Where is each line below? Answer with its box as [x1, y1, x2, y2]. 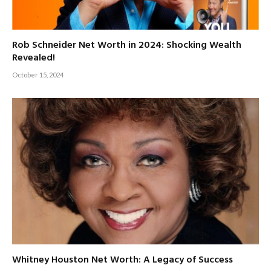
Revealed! [12, 50, 55, 66]
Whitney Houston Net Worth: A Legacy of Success [12, 252, 233, 269]
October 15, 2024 [12, 70, 64, 79]
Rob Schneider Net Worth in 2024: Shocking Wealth [12, 37, 241, 53]
